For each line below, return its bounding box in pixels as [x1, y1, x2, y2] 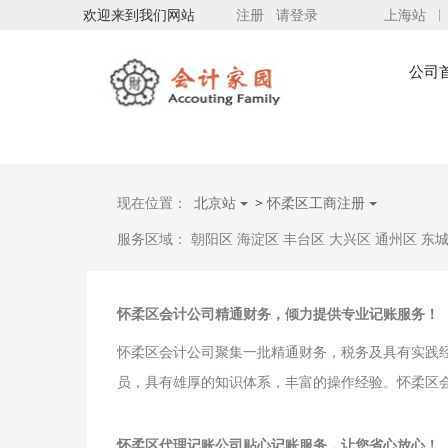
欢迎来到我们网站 [83, 5, 195, 24]
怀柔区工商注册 [267, 192, 369, 212]
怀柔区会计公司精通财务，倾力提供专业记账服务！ [117, 303, 439, 323]
